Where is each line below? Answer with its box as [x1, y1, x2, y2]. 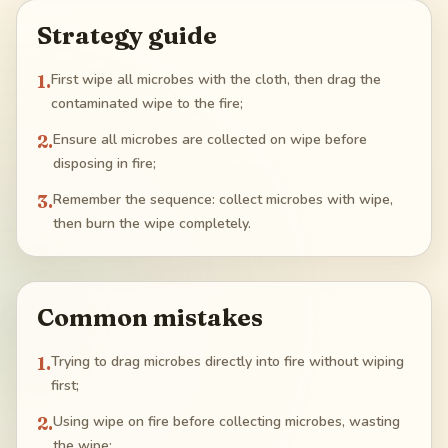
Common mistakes [37, 303, 263, 333]
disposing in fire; [53, 154, 156, 174]
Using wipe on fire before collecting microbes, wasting [53, 412, 400, 432]
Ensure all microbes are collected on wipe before [53, 130, 367, 150]
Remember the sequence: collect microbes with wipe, [53, 190, 393, 210]
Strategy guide [37, 21, 217, 51]
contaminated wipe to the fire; [51, 94, 243, 114]
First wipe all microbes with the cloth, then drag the [51, 70, 381, 90]
